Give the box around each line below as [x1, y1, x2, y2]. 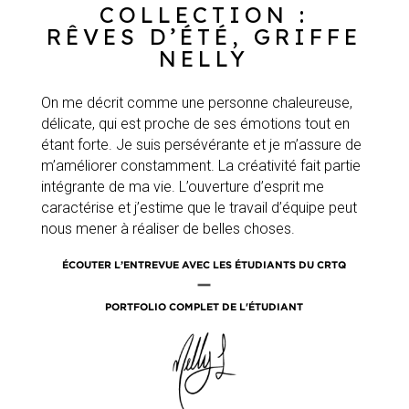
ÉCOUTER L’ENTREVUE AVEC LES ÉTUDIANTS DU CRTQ [62, 258, 347, 270]
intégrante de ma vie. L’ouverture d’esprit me [40, 177, 324, 195]
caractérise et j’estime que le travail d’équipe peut [40, 198, 357, 216]
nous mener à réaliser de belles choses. [40, 219, 295, 237]
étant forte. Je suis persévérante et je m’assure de [40, 135, 362, 153]
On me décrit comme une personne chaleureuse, [40, 93, 352, 111]
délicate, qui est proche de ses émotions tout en [40, 114, 350, 132]
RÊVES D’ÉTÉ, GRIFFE [47, 22, 362, 50]
